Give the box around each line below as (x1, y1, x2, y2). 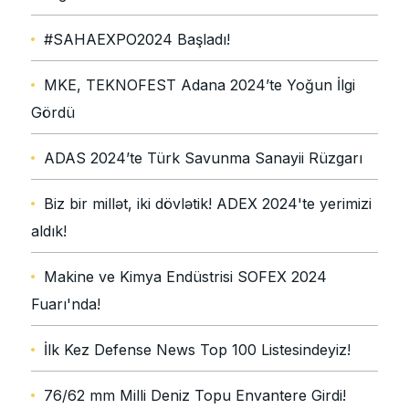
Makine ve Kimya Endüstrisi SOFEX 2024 (44, 267, 327, 287)
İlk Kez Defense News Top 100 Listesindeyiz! (44, 341, 351, 360)
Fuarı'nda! (31, 295, 100, 314)
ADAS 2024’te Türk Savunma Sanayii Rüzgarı (44, 149, 362, 168)
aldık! (31, 222, 67, 241)
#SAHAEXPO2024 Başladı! (44, 30, 230, 49)
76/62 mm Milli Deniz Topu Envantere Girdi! (44, 386, 346, 405)
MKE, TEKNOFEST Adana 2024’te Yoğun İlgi (44, 76, 355, 95)
